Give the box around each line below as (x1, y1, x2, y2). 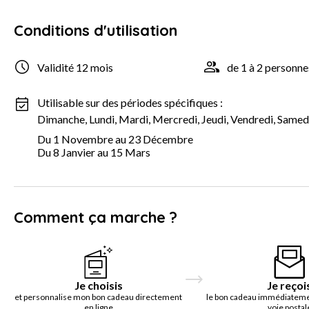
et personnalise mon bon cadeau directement (14, 292, 183, 303)
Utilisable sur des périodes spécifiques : (37, 96, 223, 110)
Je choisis (74, 279, 123, 292)
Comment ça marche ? (14, 208, 177, 228)
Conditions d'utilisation (14, 21, 177, 41)
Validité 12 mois (37, 60, 113, 74)
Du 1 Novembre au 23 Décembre (37, 132, 193, 146)
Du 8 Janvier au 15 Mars (37, 146, 150, 159)
